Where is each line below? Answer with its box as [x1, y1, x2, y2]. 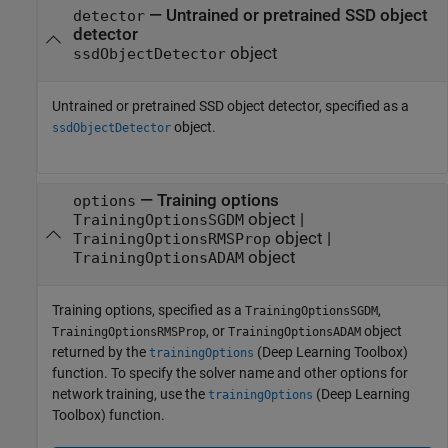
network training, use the [52, 386, 208, 403]
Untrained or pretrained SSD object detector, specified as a [52, 97, 409, 114]
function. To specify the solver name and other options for [52, 365, 408, 382]
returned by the [52, 344, 149, 361]
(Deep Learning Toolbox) [254, 344, 408, 361]
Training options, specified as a [52, 302, 245, 319]
